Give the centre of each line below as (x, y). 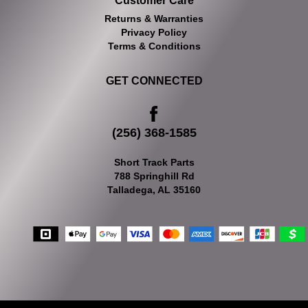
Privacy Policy (154, 32)
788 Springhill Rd (154, 176)
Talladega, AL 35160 (154, 189)
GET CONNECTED (154, 80)
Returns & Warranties (154, 18)
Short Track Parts (154, 162)
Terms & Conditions (154, 46)
